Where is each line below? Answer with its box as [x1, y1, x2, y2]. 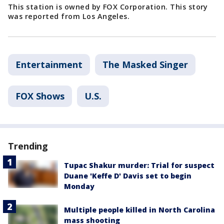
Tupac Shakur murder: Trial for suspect [64, 160, 214, 170]
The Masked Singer [102, 58, 188, 70]
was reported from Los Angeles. [8, 11, 130, 21]
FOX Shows [15, 89, 64, 102]
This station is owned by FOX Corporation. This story [8, 1, 208, 11]
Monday [64, 181, 94, 191]
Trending [8, 139, 48, 152]
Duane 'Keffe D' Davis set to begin [64, 170, 191, 180]
